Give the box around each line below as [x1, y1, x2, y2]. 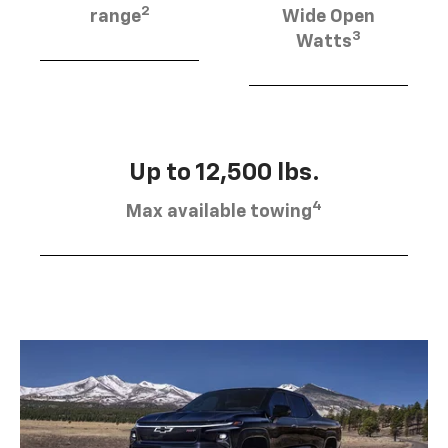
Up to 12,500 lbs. [128, 160, 320, 185]
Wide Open [282, 7, 375, 26]
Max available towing [126, 202, 312, 221]
